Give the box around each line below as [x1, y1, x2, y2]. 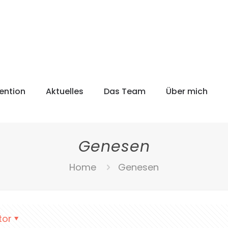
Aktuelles [46, 85, 83, 97]
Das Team [104, 85, 146, 97]
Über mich [166, 85, 208, 97]
